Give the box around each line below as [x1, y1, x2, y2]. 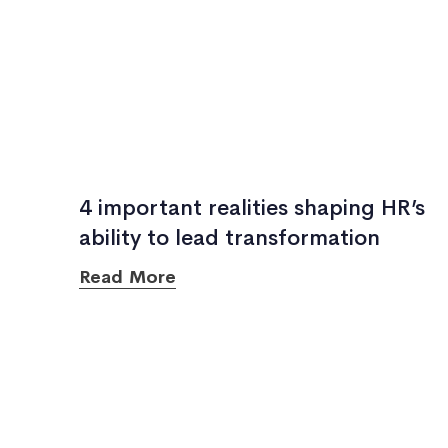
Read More [79, 266, 176, 288]
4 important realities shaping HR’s [79, 194, 425, 222]
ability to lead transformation [79, 224, 380, 252]
